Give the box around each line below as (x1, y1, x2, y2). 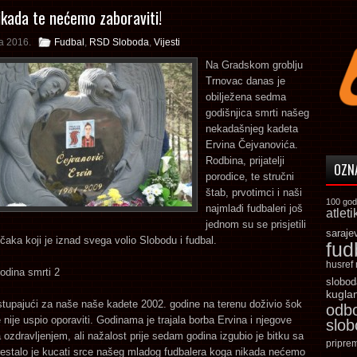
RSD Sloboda (89, 37, 149, 48)
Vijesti (154, 37, 180, 48)
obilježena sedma (206, 91, 286, 103)
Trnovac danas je (206, 75, 285, 87)
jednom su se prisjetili (206, 218, 306, 230)
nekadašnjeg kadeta (206, 123, 298, 135)
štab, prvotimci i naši (206, 186, 302, 198)
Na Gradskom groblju (206, 59, 303, 71)
